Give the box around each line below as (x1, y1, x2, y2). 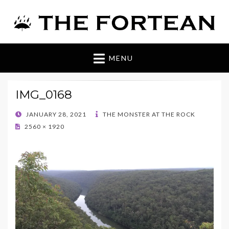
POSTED (15, 110, 41, 118)
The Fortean (8, 36, 125, 59)
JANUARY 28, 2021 (26, 110, 86, 119)
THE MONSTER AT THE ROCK (101, 110, 195, 119)
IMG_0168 (15, 87, 72, 102)
